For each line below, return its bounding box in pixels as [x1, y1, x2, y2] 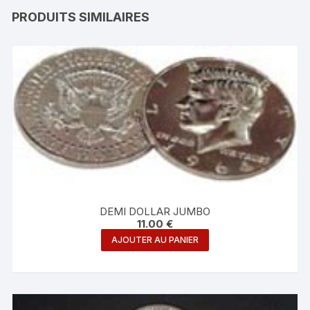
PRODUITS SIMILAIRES [12, 10, 150, 25]
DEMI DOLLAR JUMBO [99, 205, 210, 219]
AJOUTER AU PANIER [111, 235, 199, 246]
